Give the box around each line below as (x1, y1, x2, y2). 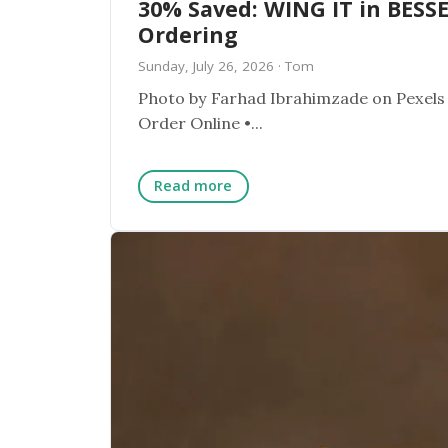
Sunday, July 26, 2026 (137, 56, 274, 75)
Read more (154, 176, 233, 196)
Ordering (137, 19, 238, 49)
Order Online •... (137, 113, 263, 134)
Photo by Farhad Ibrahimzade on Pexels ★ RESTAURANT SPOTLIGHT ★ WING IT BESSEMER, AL (137, 88, 372, 109)
